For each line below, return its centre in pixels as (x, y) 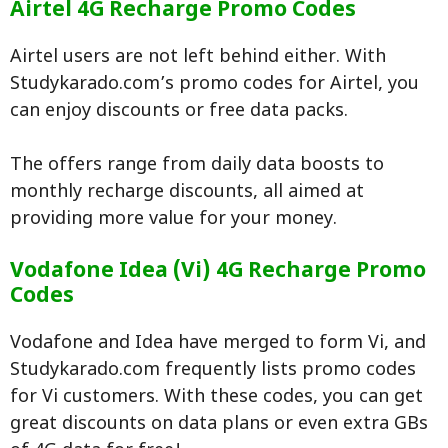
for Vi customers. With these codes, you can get (216, 398)
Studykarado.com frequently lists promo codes (213, 371)
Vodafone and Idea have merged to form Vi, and (218, 344)
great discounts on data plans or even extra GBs (219, 425)
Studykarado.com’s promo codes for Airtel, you (214, 85)
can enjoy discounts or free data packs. (179, 112)
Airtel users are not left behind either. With (198, 58)
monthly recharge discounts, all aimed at (187, 193)
